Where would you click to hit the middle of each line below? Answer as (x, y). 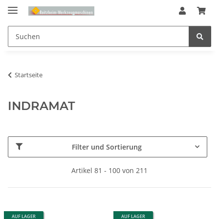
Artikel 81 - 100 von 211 (109, 170)
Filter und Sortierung (107, 147)
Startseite (29, 75)
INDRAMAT (41, 106)
